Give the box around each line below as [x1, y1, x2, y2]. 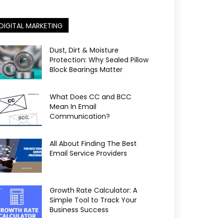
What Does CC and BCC [50, 92, 131, 102]
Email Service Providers [50, 148, 127, 158]
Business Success [50, 205, 109, 215]
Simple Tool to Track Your [50, 195, 137, 205]
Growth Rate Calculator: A [50, 185, 137, 195]
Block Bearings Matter [50, 65, 123, 74]
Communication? [50, 111, 110, 121]
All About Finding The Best [50, 139, 137, 148]
